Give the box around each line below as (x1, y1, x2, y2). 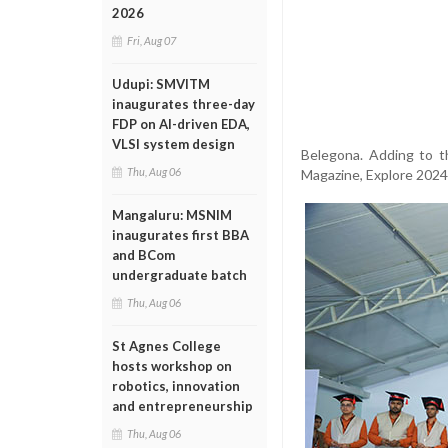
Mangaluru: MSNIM (112, 207, 232, 223)
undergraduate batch (112, 267, 247, 283)
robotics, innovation (112, 378, 240, 394)
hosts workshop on (112, 358, 232, 374)
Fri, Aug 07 (127, 34, 176, 47)
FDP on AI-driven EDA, (112, 116, 250, 132)
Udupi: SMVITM (112, 76, 210, 92)
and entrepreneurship (112, 398, 253, 414)
